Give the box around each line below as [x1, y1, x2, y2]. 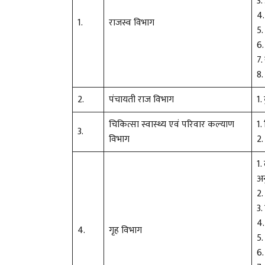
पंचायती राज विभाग [109, 91, 174, 108]
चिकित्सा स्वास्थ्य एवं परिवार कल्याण [109, 116, 234, 132]
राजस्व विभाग [109, 14, 154, 31]
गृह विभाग [109, 222, 142, 238]
